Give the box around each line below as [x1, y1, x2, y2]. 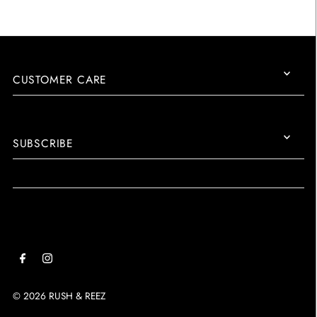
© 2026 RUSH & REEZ [12, 289, 105, 304]
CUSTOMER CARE [12, 71, 108, 88]
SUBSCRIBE [12, 135, 74, 152]
